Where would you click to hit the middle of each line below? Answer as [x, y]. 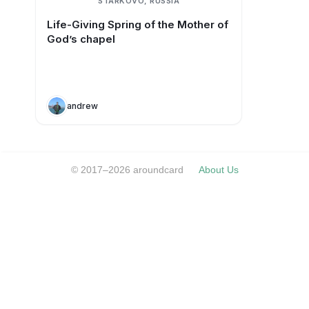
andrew [82, 106]
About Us [218, 170]
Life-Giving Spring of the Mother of [137, 24]
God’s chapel [81, 39]
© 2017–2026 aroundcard [127, 170]
